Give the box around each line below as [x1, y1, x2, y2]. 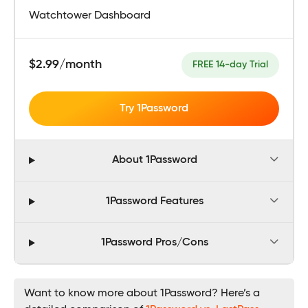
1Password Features [106, 196, 204, 208]
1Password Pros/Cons [101, 237, 209, 249]
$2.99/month [29, 58, 102, 71]
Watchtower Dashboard [29, 10, 151, 21]
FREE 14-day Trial [192, 59, 268, 69]
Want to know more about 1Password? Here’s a [24, 287, 260, 299]
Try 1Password [120, 102, 188, 114]
